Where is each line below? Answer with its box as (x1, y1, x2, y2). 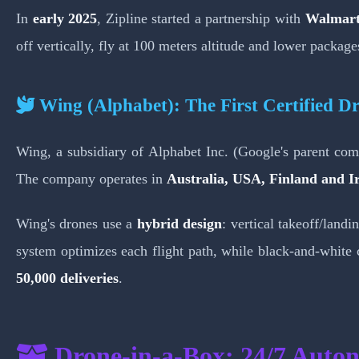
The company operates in (16, 170, 167, 187)
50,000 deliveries (16, 269, 119, 286)
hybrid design (136, 215, 223, 232)
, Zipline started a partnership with (97, 10, 305, 27)
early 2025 (32, 10, 98, 27)
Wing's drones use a (16, 215, 137, 232)
